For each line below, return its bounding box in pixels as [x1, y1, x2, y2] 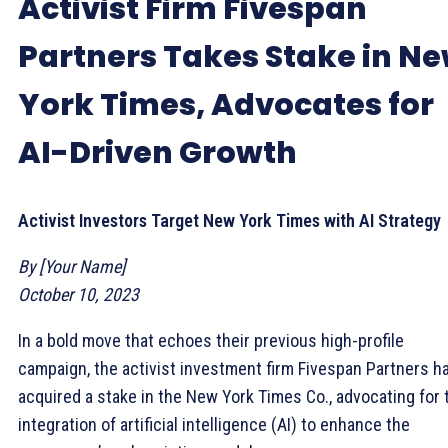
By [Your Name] [18, 255, 126, 277]
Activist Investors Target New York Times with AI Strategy [18, 209, 441, 231]
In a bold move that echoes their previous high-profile [18, 329, 404, 351]
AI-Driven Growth [18, 131, 297, 174]
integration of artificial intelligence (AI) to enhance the [18, 413, 410, 435]
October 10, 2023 [18, 283, 139, 305]
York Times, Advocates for [18, 83, 434, 126]
